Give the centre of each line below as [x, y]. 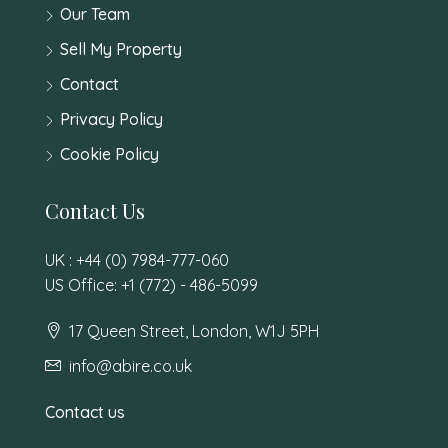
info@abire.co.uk [130, 365]
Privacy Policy [111, 118]
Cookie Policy [109, 153]
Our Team [95, 13]
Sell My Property [121, 48]
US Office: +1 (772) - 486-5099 [151, 284]
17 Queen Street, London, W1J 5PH [192, 330]
